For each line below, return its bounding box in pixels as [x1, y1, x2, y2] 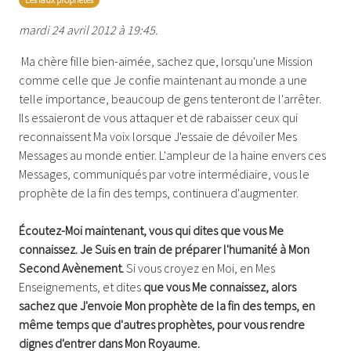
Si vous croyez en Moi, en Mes [124, 259, 275, 276]
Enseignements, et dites [19, 278, 143, 295]
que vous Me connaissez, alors [143, 278, 296, 295]
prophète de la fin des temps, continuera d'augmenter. [19, 184, 301, 201]
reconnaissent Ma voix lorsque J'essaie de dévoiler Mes [19, 128, 297, 144]
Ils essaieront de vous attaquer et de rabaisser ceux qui [19, 109, 298, 125]
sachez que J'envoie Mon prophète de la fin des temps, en [19, 297, 315, 313]
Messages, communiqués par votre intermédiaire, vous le [19, 165, 309, 182]
